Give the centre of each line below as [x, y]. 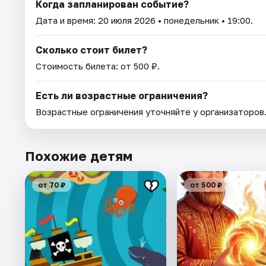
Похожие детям [79, 156]
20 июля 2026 [127, 20]
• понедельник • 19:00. [204, 20]
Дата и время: [67, 20]
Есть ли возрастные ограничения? [122, 95]
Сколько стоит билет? [91, 50]
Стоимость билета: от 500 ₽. [98, 66]
